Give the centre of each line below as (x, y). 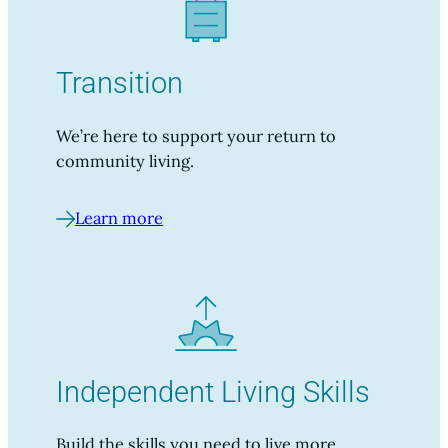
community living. (125, 160)
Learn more (119, 218)
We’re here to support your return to (196, 135)
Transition (119, 82)
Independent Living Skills (213, 391)
